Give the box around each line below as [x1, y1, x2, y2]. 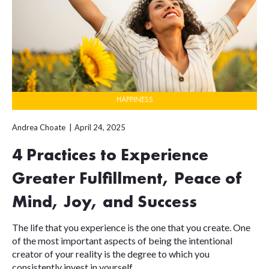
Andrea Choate [12, 122, 65, 132]
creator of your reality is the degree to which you [12, 247, 210, 259]
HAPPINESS [116, 95, 153, 104]
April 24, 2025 [74, 122, 125, 132]
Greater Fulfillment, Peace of [12, 171, 242, 188]
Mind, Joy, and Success [12, 194, 197, 211]
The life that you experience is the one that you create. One [12, 221, 250, 233]
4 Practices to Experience [12, 147, 208, 165]
